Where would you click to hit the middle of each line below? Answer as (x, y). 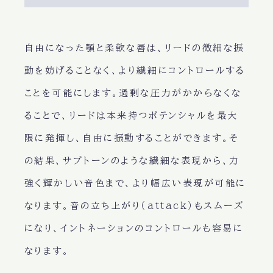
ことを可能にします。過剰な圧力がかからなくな (133, 93)
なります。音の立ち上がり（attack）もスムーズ (134, 206)
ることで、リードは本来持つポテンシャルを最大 (131, 116)
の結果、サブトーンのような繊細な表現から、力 (132, 161)
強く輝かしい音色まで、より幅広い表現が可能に (135, 183)
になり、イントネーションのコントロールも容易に (134, 229)
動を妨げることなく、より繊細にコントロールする (135, 71)
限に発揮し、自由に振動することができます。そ (132, 138)
